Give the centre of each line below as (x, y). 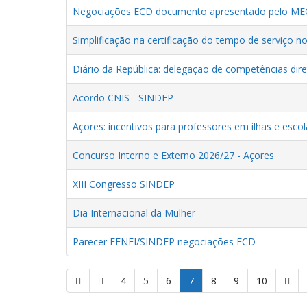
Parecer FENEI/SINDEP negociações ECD (164, 241)
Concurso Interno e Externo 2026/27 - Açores (173, 155)
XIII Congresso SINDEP (124, 184)
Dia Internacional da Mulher (134, 212)
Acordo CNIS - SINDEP (123, 97)
